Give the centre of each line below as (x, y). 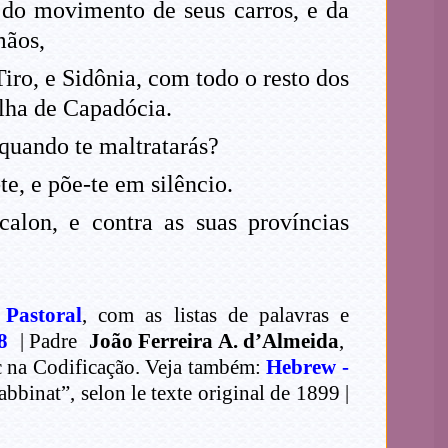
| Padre (45, 341)
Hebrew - (307, 367)
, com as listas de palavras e (215, 315)
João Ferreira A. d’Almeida (211, 341)
